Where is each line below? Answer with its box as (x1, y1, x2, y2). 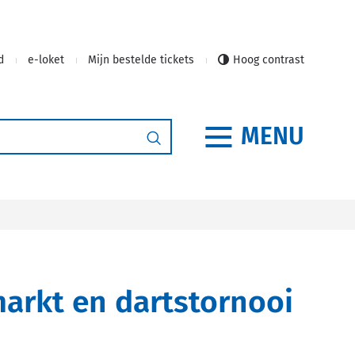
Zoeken (159, 128, 208, 146)
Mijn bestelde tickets (88, 53, 194, 67)
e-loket (28, 53, 64, 67)
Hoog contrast (233, 53, 304, 67)
